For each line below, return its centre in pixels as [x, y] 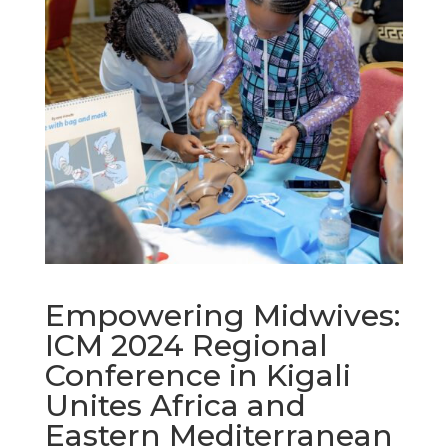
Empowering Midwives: [222, 315]
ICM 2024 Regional [186, 345]
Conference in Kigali [197, 375]
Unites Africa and [175, 405]
